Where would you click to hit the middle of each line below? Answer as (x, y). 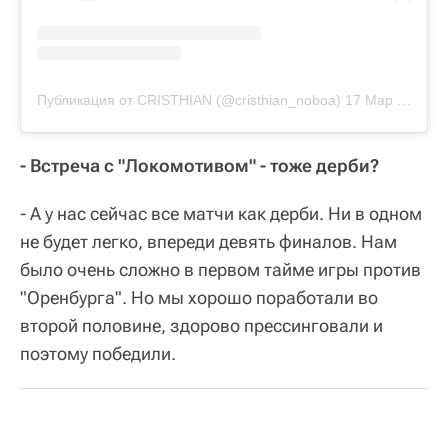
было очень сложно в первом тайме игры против (220, 270)
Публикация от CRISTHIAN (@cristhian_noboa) (189, 100)
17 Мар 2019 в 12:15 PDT (371, 100)
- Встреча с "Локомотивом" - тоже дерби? (199, 166)
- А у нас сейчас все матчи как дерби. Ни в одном (221, 214)
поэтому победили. (98, 354)
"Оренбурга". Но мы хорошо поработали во (199, 298)
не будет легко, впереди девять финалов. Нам (208, 242)
